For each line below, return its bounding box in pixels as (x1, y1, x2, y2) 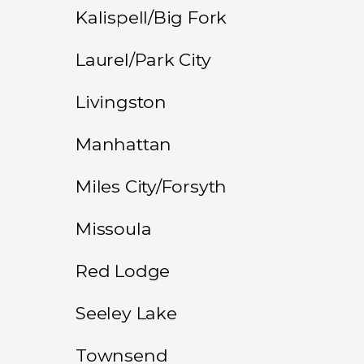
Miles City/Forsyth (76, 175, 227, 197)
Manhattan (76, 132, 172, 154)
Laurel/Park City (76, 48, 211, 70)
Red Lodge (76, 259, 171, 281)
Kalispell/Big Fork (76, 6, 227, 28)
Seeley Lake (76, 301, 177, 323)
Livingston (76, 90, 167, 112)
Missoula (76, 217, 152, 239)
